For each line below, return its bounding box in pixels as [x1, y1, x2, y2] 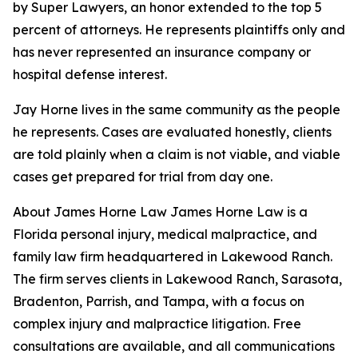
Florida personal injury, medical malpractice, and [13, 226, 317, 243]
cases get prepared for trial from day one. [13, 169, 272, 185]
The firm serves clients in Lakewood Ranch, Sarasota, [13, 271, 342, 288]
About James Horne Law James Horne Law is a [13, 204, 308, 221]
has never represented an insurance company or [13, 44, 311, 61]
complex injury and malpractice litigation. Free [13, 316, 301, 332]
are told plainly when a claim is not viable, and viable [13, 146, 340, 163]
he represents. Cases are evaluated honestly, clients [13, 124, 332, 141]
